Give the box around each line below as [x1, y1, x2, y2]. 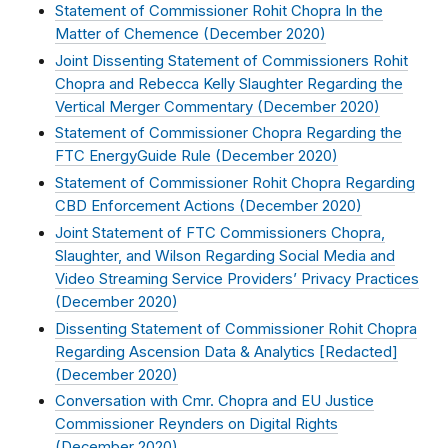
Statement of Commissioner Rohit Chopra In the [55, 2, 383, 21]
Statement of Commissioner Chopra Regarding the [55, 124, 402, 143]
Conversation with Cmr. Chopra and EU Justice [55, 392, 374, 411]
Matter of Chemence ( [55, 25, 209, 44]
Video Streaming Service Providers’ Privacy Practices [55, 269, 419, 288]
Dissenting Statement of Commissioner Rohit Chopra [55, 319, 417, 338]
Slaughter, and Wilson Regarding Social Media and [55, 246, 395, 265]
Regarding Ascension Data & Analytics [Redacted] [55, 342, 398, 361]
